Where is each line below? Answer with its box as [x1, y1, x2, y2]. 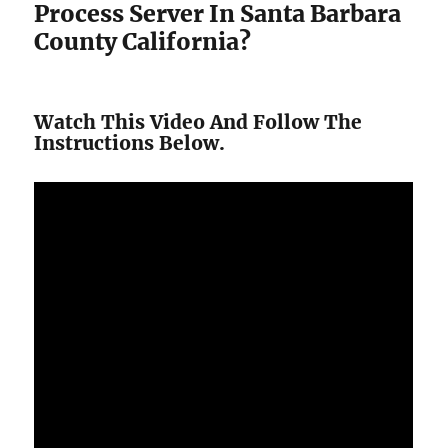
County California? [34, 26, 252, 56]
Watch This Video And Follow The [34, 109, 363, 134]
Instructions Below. [34, 130, 226, 155]
